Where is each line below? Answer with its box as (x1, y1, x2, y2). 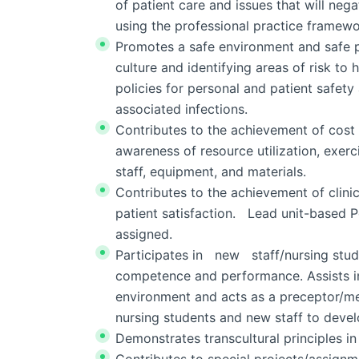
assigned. (115, 226, 172, 242)
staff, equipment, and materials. (115, 163, 306, 179)
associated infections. (115, 101, 248, 117)
